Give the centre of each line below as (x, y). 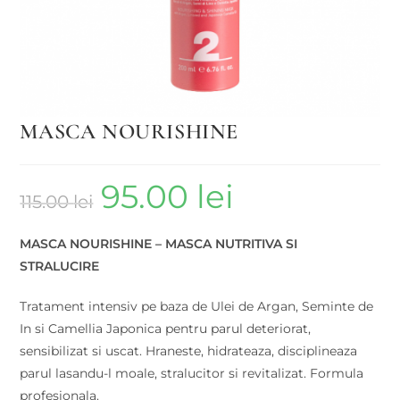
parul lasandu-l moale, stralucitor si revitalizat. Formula (192, 374)
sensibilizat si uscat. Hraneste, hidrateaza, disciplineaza (189, 351)
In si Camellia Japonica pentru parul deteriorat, (166, 329)
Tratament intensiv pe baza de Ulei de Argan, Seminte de (197, 307)
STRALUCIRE (60, 267)
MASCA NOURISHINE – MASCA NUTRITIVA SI (159, 244)
